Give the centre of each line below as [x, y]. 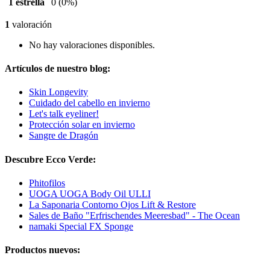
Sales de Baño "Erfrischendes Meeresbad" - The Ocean [134, 215]
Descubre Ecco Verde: [50, 159]
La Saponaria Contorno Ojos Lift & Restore [112, 204]
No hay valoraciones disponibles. [92, 45]
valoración [31, 24]
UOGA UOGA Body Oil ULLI [90, 193]
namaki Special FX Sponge [81, 226]
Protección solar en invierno [82, 125]
